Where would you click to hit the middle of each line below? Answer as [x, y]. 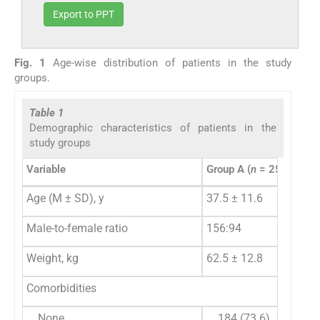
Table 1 [46, 112]
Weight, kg [52, 258]
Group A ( [229, 169]
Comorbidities [61, 288]
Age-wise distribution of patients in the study [168, 62]
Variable [46, 169]
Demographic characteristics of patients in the [153, 127]
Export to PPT [84, 14]
